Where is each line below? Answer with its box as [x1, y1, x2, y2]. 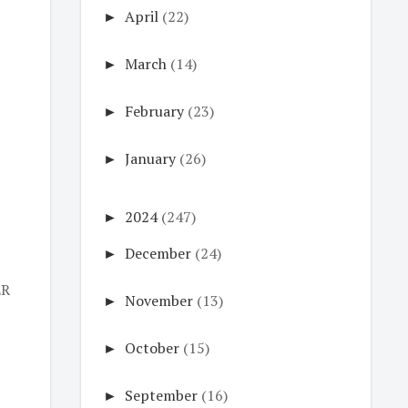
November [124, 291, 193, 311]
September [124, 385, 198, 405]
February [124, 101, 184, 121]
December [124, 243, 191, 263]
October [124, 338, 179, 358]
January [124, 148, 176, 168]
